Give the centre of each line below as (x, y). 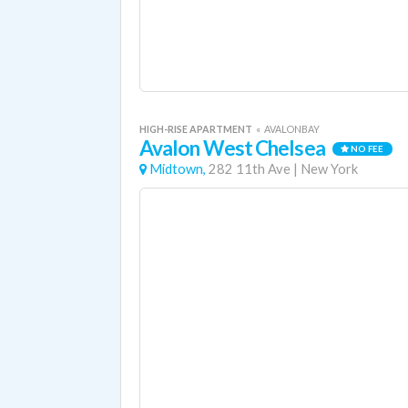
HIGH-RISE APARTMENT (197, 129)
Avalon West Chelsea (232, 148)
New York (329, 169)
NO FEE (367, 149)
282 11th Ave (250, 169)
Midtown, (178, 169)
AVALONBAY (292, 129)
